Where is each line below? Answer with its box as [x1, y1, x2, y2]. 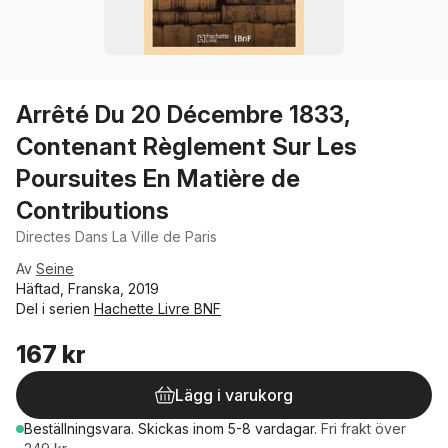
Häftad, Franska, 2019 [16, 280, 159, 297]
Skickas [138, 420, 193, 437]
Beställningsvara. [24, 420, 138, 437]
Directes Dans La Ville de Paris [16, 228, 217, 245]
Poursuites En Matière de [16, 164, 300, 193]
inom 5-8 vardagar [193, 420, 314, 437]
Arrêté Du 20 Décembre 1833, [16, 100, 350, 129]
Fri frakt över [321, 420, 406, 437]
